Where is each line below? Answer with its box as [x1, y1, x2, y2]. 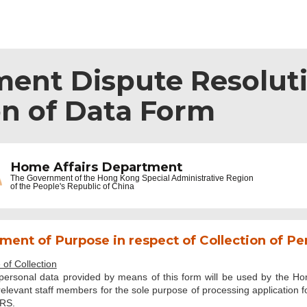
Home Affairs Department [10, 159, 182, 175]
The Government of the [10, 173, 97, 183]
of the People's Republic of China [10, 182, 134, 191]
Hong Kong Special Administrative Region [97, 173, 254, 183]
